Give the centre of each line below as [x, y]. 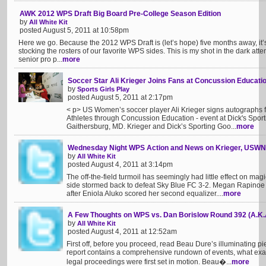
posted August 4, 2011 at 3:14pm [120, 164]
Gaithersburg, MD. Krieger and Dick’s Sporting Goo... [151, 126]
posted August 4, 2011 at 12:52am [122, 232]
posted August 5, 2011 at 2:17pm [120, 97]
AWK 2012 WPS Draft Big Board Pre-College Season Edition [120, 14]
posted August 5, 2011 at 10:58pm [74, 30]
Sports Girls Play [103, 89]
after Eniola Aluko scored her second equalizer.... [145, 194]
